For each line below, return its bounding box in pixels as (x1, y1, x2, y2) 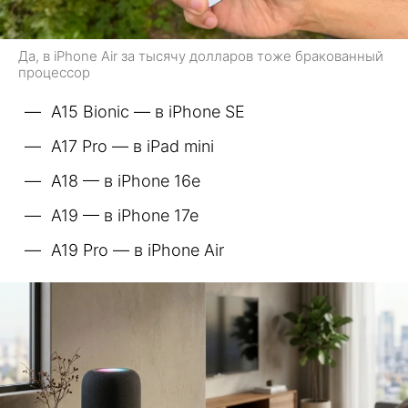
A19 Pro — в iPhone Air (51, 240, 224, 260)
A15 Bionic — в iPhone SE (51, 102, 245, 122)
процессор (18, 64, 90, 82)
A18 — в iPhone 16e (51, 171, 200, 191)
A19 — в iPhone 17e (51, 206, 199, 226)
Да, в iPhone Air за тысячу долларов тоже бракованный (18, 47, 383, 66)
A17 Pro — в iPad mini (51, 137, 214, 157)
